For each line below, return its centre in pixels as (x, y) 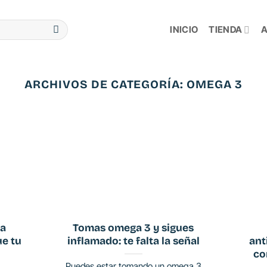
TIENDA (226, 30)
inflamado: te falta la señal (133, 241)
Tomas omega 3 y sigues (133, 228)
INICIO (184, 30)
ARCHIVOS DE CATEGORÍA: (106, 84)
